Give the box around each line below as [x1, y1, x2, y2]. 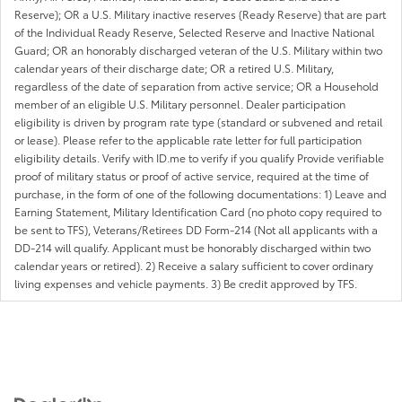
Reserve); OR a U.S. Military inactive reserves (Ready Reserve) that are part [14, 5, 386, 22]
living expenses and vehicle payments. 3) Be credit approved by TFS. [14, 275, 357, 291]
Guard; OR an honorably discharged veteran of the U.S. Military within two [14, 41, 382, 57]
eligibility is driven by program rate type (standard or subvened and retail [14, 113, 382, 129]
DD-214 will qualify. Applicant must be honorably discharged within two [14, 239, 371, 255]
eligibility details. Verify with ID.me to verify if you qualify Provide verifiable [14, 149, 384, 165]
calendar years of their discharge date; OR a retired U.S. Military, [14, 59, 334, 75]
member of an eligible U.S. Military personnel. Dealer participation [14, 95, 345, 111]
